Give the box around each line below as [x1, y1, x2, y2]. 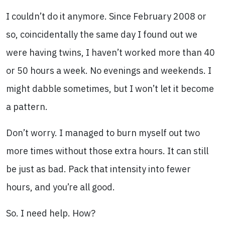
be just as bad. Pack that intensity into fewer [6, 163, 191, 175]
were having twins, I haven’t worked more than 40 [6, 47, 215, 58]
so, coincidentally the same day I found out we [6, 29, 197, 40]
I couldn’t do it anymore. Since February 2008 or [6, 11, 206, 22]
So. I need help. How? [6, 207, 95, 219]
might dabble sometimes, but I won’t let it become [6, 83, 214, 94]
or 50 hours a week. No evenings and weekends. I [6, 65, 211, 76]
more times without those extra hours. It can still [6, 145, 208, 157]
